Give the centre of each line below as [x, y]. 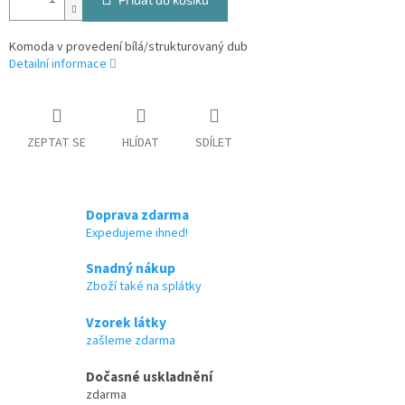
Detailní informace [58, 65]
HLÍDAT [141, 143]
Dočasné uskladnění [149, 377]
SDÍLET [214, 143]
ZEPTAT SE [57, 143]
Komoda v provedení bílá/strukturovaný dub [128, 47]
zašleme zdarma [131, 341]
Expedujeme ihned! [137, 233]
